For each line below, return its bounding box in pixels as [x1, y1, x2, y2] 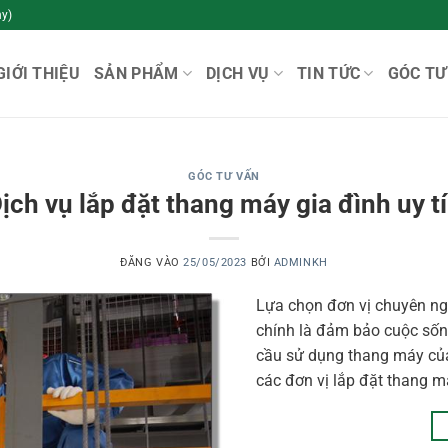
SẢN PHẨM [94, 63, 179, 83]
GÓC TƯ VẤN [188, 170, 260, 183]
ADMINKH [273, 255, 328, 269]
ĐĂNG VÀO [120, 255, 184, 269]
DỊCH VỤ [206, 63, 270, 83]
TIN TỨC [296, 63, 361, 83]
